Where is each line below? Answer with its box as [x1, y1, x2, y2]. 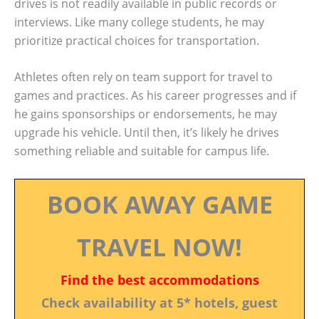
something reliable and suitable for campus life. [14, 143, 269, 159]
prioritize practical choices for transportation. [14, 32, 259, 48]
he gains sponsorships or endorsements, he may [14, 106, 277, 122]
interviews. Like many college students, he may [14, 14, 264, 30]
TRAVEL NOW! [77, 230, 242, 263]
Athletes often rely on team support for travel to [14, 69, 273, 85]
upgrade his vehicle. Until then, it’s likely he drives [14, 125, 279, 141]
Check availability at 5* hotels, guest [41, 293, 278, 311]
